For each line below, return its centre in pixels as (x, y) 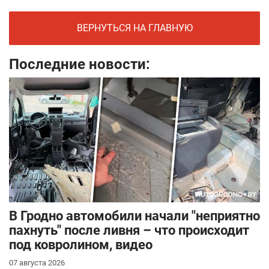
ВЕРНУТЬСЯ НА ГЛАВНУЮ (134, 28)
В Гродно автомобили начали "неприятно (134, 216)
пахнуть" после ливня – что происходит (129, 231)
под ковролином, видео (81, 245)
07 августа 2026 (37, 263)
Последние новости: (80, 65)
